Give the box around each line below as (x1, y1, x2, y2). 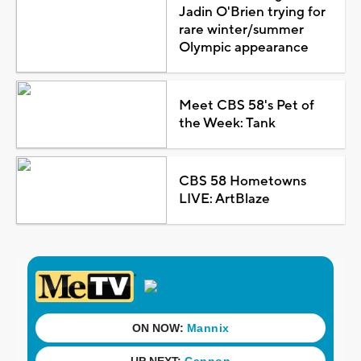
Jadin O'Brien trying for (178, 2, 326, 21)
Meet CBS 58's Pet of (178, 96, 314, 114)
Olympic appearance (178, 38, 309, 56)
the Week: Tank (178, 114, 276, 132)
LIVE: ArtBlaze (178, 189, 270, 208)
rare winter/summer (178, 20, 304, 39)
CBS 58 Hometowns (178, 172, 306, 190)
